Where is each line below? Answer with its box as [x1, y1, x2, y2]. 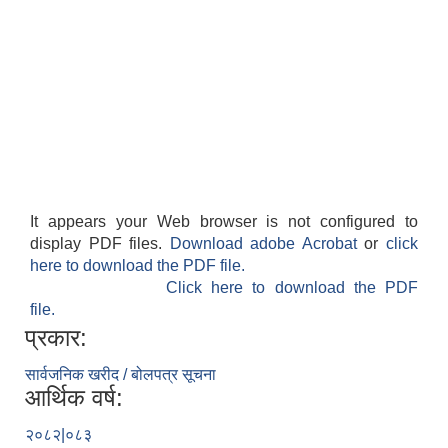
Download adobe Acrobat [169, 235, 365, 253]
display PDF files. [30, 235, 170, 253]
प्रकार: [25, 324, 87, 352]
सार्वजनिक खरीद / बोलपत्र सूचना [25, 366, 216, 384]
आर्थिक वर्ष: [25, 384, 123, 412]
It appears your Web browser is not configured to [30, 213, 418, 231]
